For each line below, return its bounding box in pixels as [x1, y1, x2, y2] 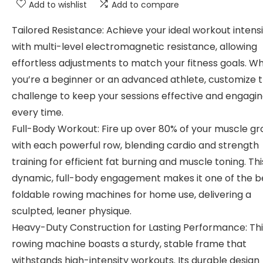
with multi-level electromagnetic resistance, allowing [12, 40, 257, 53]
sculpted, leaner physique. [12, 204, 131, 218]
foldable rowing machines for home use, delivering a [12, 188, 251, 201]
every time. [12, 106, 63, 119]
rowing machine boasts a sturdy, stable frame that [12, 237, 247, 251]
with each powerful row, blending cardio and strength [12, 139, 259, 152]
